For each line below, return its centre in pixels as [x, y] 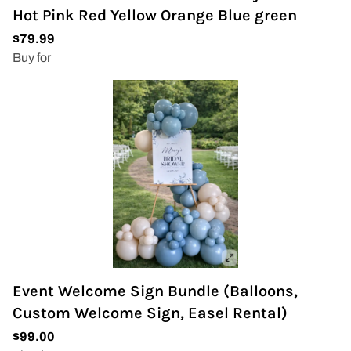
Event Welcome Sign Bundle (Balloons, [155, 291]
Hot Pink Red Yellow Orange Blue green [155, 15]
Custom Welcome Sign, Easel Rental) [150, 313]
